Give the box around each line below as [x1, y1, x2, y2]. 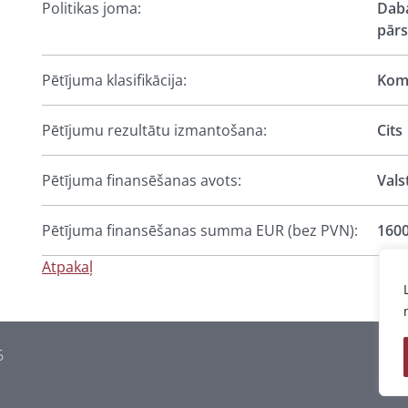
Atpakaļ [42, 257, 93, 277]
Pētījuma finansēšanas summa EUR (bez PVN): [42, 220, 358, 240]
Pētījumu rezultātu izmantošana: [42, 120, 267, 140]
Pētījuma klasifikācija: [42, 70, 187, 90]
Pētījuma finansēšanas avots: [42, 170, 241, 190]
